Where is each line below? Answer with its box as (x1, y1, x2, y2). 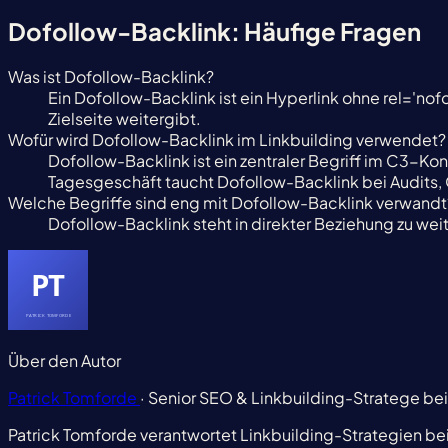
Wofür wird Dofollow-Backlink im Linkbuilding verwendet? (8, 129, 446, 151)
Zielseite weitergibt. (48, 108, 201, 130)
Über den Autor (8, 350, 121, 372)
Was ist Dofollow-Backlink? (8, 66, 214, 88)
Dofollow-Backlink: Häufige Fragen (8, 16, 421, 47)
